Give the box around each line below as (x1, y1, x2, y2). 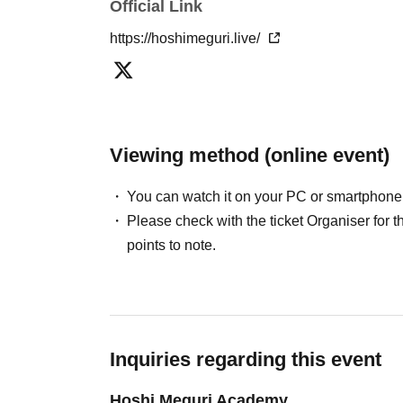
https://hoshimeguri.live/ (110, 31, 264, 46)
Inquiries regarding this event (110, 348, 381, 371)
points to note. (127, 237, 217, 253)
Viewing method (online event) (110, 144, 390, 166)
